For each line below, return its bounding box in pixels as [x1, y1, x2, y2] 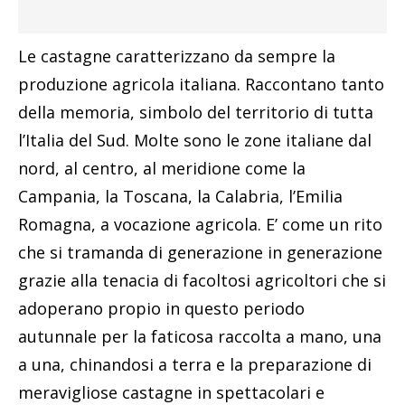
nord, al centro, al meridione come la [18, 157, 306, 180]
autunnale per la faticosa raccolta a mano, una [18, 325, 381, 348]
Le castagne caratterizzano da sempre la [18, 45, 335, 68]
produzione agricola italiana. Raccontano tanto [18, 73, 384, 96]
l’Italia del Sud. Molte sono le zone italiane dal [18, 129, 372, 152]
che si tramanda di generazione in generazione [18, 241, 382, 264]
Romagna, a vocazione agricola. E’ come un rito [18, 213, 382, 236]
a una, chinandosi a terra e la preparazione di [18, 353, 372, 376]
